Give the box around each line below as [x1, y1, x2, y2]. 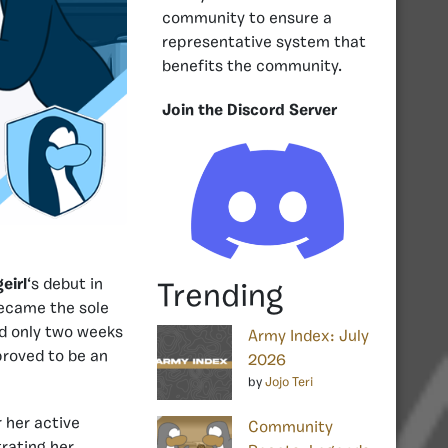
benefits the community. [162, 58, 342, 75]
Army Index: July [248, 328, 369, 345]
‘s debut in [27, 276, 103, 293]
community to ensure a [162, 10, 332, 27]
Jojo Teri [265, 375, 313, 389]
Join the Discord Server [162, 102, 337, 119]
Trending [157, 281, 283, 314]
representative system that [162, 34, 366, 51]
